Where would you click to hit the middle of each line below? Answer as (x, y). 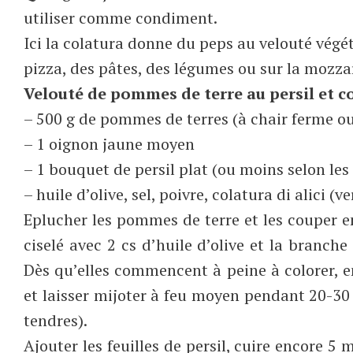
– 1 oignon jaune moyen (109, 143)
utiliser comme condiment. (121, 17)
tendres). (56, 320)
